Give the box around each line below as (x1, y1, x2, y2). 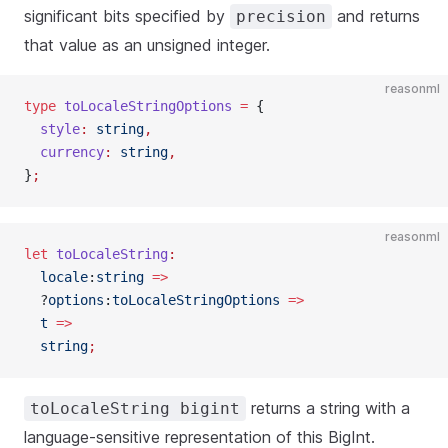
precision (236, 7, 326, 26)
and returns (332, 6, 420, 26)
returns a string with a (246, 398, 410, 418)
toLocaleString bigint (30, 399, 240, 418)
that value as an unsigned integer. (24, 35, 270, 55)
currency (24, 144, 104, 160)
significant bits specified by (24, 6, 230, 26)
